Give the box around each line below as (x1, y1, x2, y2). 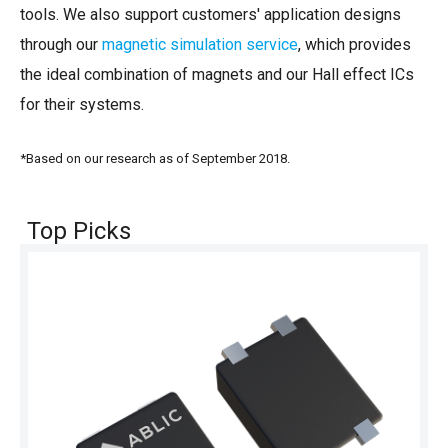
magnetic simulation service (102, 34, 298, 54)
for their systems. (20, 94, 144, 114)
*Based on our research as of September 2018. (20, 150, 290, 166)
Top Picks (27, 216, 132, 245)
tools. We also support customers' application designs (20, 4, 401, 24)
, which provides (298, 34, 411, 54)
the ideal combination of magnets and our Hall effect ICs (20, 64, 414, 84)
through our (20, 34, 102, 54)
